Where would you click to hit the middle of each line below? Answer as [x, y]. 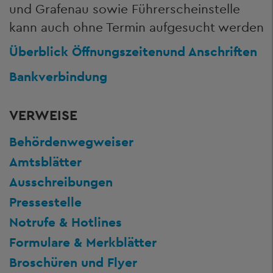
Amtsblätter [45, 162]
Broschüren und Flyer [73, 262]
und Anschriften [210, 51]
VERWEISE [43, 115]
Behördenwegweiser [71, 142]
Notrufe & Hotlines [66, 222]
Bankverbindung [58, 76]
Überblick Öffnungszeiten [86, 51]
